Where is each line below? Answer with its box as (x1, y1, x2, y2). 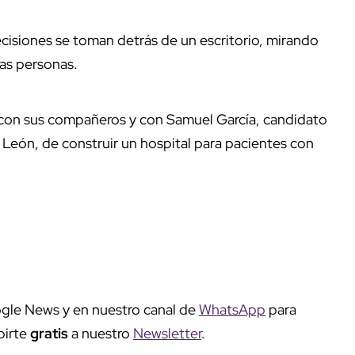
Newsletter (133, 323, 201, 342)
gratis (30, 323, 71, 342)
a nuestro (71, 323, 133, 342)
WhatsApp (199, 300, 265, 319)
